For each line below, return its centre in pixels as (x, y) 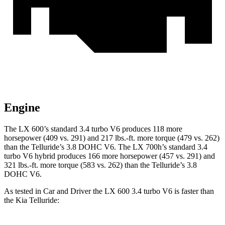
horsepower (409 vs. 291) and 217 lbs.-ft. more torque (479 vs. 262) (112, 138)
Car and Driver (67, 191)
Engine (22, 108)
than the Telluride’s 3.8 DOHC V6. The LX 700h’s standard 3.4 (106, 147)
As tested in (24, 191)
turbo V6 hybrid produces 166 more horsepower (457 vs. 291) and (109, 156)
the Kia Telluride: (32, 200)
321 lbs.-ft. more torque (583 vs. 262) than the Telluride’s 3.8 (100, 165)
